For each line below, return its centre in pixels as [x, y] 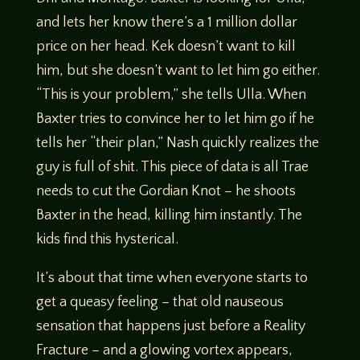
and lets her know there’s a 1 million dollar [166, 23]
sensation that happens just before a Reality [170, 327]
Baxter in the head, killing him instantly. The [169, 216]
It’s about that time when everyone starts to [172, 278]
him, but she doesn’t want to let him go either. [178, 71]
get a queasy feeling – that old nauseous [160, 303]
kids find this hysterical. [107, 240]
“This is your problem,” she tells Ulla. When [171, 95]
